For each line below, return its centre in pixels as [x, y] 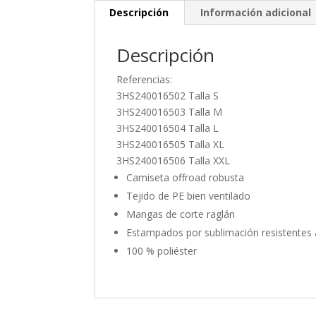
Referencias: [145, 79]
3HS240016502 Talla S [168, 95]
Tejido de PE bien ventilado [189, 195]
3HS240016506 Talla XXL [174, 160]
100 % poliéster [162, 250]
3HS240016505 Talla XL [171, 144]
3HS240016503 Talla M [170, 111]
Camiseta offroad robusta [186, 177]
